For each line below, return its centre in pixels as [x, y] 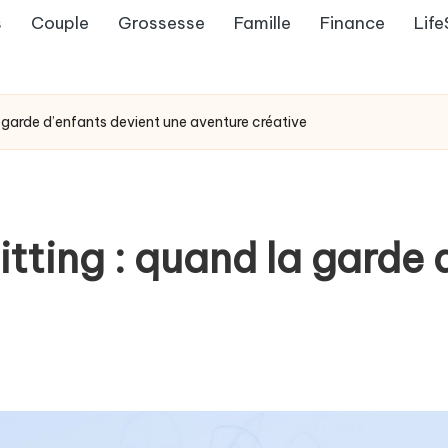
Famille [262, 23]
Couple [60, 23]
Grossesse [161, 23]
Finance [352, 23]
